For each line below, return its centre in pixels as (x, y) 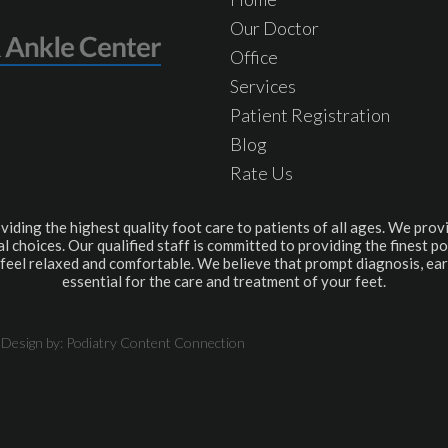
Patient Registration (310, 114)
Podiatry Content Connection (155, 342)
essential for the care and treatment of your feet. (224, 280)
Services (263, 85)
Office (254, 56)
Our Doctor (274, 27)
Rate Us (261, 172)
